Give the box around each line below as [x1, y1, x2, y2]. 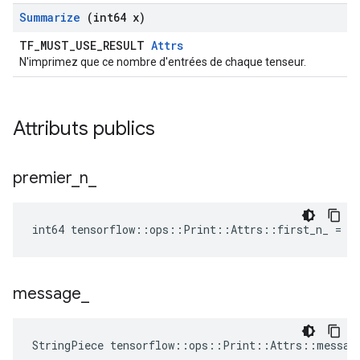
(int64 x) [80, 10, 145, 25]
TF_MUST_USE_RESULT [19, 38, 151, 53]
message [13, 284, 81, 304]
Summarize [19, 10, 80, 25]
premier [13, 168, 72, 188]
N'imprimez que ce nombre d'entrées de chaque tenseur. [19, 55, 306, 68]
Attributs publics [13, 117, 160, 141]
